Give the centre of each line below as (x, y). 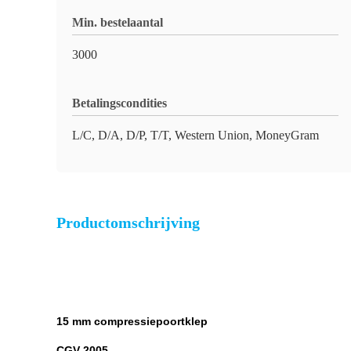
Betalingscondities (119, 103)
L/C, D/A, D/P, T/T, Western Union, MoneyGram (195, 135)
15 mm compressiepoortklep (132, 321)
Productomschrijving (128, 223)
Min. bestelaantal (118, 22)
